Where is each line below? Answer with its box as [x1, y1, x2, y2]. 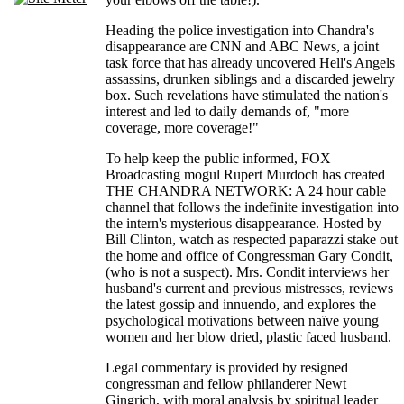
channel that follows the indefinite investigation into [106, 199, 399, 216]
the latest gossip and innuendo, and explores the [106, 297, 376, 313]
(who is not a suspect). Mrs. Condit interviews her [106, 264, 389, 280]
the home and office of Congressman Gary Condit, [106, 248, 393, 264]
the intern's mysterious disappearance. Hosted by [106, 216, 381, 232]
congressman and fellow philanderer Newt [106, 376, 346, 392]
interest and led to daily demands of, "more [106, 104, 349, 120]
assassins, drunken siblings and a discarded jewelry [106, 71, 395, 87]
